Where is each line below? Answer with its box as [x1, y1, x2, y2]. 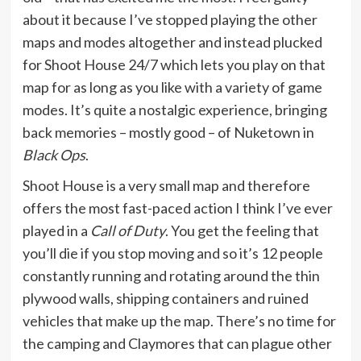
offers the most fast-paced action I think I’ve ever [22, 198, 333, 217]
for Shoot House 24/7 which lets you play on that [22, 55, 326, 73]
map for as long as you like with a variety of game [22, 77, 322, 96]
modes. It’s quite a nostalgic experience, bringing [22, 100, 327, 118]
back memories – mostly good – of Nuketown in [22, 122, 314, 141]
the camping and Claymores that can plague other [22, 334, 332, 352]
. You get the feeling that [164, 221, 319, 239]
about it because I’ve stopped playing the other [22, 10, 317, 28]
